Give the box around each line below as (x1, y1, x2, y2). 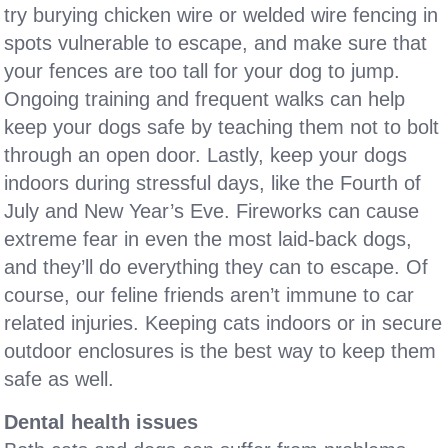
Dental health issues (4, 411, 199, 433)
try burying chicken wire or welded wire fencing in (4, 4, 439, 26)
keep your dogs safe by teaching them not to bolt (4, 116, 440, 138)
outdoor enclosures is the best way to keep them (4, 340, 437, 362)
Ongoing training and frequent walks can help (4, 88, 406, 110)
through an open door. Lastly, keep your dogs (4, 144, 408, 166)
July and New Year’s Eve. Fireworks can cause (4, 200, 420, 222)
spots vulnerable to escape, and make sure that (4, 32, 428, 54)
